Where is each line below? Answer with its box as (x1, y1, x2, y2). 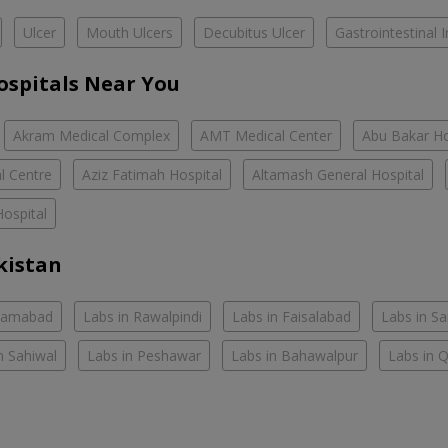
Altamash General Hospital (252, 164, 424, 184)
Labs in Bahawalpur (231, 345, 358, 365)
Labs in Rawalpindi (83, 306, 202, 326)
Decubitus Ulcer (203, 22, 305, 42)
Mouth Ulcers (86, 22, 173, 42)
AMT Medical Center (200, 125, 332, 145)
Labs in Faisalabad (232, 306, 351, 326)
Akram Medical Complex (13, 125, 170, 145)
